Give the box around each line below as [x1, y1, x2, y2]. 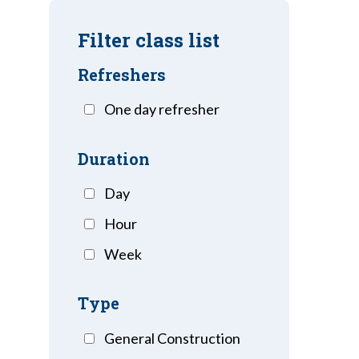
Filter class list [78, 27, 220, 53]
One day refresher [102, 100, 220, 119]
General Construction [102, 329, 241, 347]
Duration [78, 147, 151, 169]
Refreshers [78, 64, 167, 85]
